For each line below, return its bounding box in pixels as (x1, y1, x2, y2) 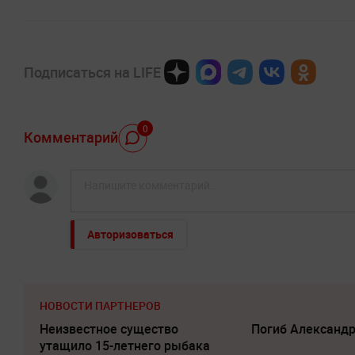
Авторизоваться (87, 227, 174, 242)
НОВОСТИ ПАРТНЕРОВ (40, 298, 161, 313)
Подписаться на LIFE (24, 63, 161, 82)
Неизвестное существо (40, 320, 178, 338)
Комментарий (24, 127, 118, 147)
